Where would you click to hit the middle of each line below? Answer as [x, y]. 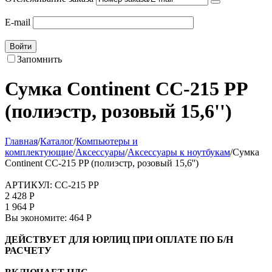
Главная [21, 141]
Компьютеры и [107, 141]
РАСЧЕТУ [28, 250]
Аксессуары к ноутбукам [179, 152]
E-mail [18, 22]
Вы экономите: [37, 217]
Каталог [57, 141]
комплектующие [39, 152]
